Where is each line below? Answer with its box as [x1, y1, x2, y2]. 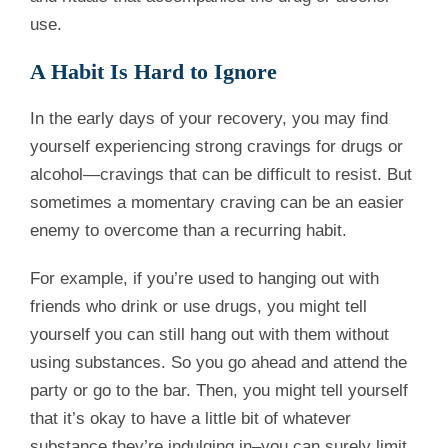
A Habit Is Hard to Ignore [30, 59, 277, 85]
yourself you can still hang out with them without [30, 325, 389, 345]
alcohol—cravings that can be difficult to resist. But [30, 165, 412, 185]
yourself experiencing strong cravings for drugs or [30, 137, 403, 157]
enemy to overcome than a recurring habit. [30, 221, 347, 241]
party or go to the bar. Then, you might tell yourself [30, 381, 408, 401]
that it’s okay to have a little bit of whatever [30, 409, 351, 429]
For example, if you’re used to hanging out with [30, 269, 379, 289]
